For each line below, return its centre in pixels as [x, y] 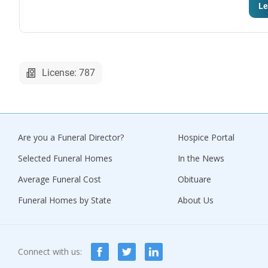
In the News [201, 158]
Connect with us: [50, 251]
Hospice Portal [206, 137]
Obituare [194, 179]
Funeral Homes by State [65, 200]
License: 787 [68, 72]
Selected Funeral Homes [65, 158]
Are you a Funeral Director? [71, 137]
